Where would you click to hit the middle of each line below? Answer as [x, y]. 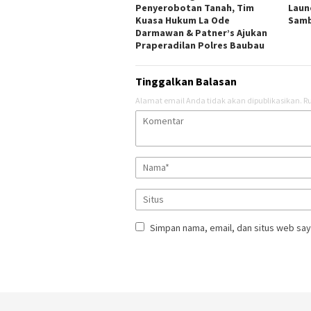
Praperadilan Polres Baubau [201, 45]
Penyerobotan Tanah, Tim [195, 8]
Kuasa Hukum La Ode [183, 20]
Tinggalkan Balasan [186, 82]
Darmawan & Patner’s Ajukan [201, 33]
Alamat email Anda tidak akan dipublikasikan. [219, 101]
